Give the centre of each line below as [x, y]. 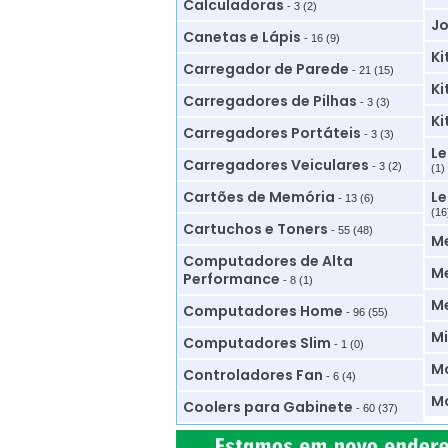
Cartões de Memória [258, 197]
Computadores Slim [256, 343]
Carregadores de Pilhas [269, 101]
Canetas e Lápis [241, 37]
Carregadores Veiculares [275, 165]
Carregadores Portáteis [271, 133]
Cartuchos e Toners [255, 229]
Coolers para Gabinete [267, 407]
